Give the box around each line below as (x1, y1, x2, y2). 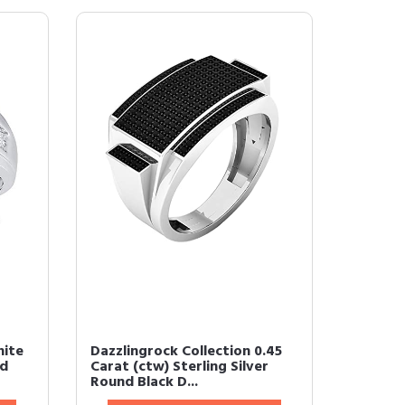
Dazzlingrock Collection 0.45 (89, 340, 282, 363)
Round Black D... (89, 371, 198, 394)
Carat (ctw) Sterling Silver (89, 355, 268, 379)
